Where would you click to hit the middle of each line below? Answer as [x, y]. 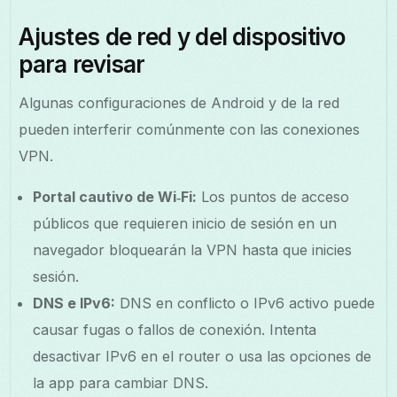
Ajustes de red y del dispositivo [182, 36]
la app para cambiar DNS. [121, 382]
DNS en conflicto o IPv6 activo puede [245, 303]
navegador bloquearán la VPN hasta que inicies [193, 249]
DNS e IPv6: [74, 303]
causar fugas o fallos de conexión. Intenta [175, 329]
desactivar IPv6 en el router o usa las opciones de [202, 356]
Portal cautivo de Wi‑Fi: [115, 196]
